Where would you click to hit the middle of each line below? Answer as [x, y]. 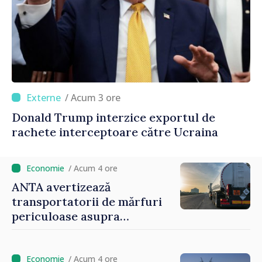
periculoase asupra [66, 216]
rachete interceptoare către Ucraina [115, 132]
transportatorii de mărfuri [87, 201]
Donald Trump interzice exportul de [113, 117]
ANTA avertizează [61, 187]
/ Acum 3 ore [96, 97]
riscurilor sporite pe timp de [92, 230]
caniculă [35, 245]
